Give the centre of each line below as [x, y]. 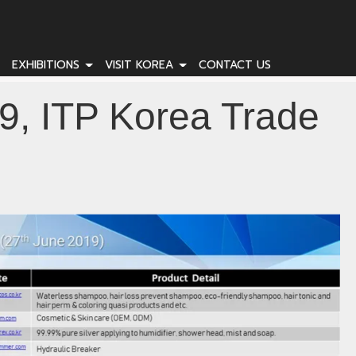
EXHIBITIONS [48, 65]
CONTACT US [235, 65]
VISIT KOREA [141, 65]
